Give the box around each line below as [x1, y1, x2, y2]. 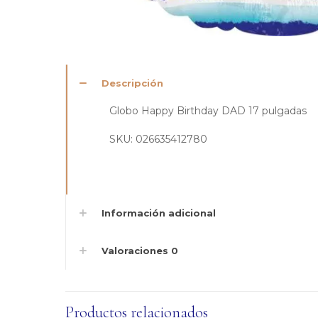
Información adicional [102, 207, 216, 219]
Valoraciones [102, 245, 171, 257]
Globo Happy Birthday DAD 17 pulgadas [109, 104, 307, 118]
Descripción [102, 77, 163, 89]
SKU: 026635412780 [109, 133, 207, 146]
